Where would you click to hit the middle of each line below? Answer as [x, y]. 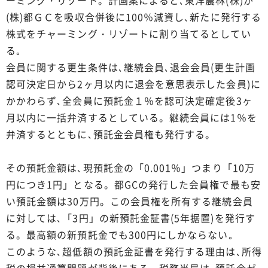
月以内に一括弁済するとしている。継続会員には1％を [132, 117]
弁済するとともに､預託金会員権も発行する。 [111, 134]
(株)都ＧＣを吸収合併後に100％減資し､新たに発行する [134, 16]
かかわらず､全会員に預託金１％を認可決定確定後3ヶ [129, 100]
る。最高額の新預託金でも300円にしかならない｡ [120, 234]
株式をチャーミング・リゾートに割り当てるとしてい [129, 33]
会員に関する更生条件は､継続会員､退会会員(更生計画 [131, 67]
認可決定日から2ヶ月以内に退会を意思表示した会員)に [133, 83]
